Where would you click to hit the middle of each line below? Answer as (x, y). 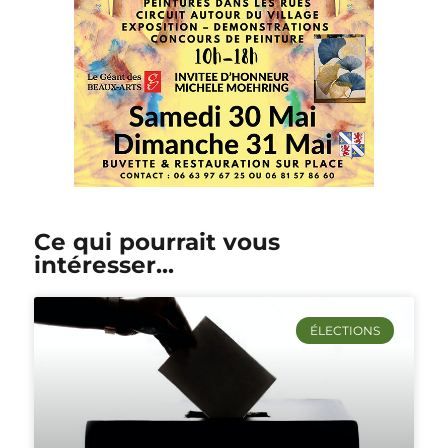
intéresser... (103, 265)
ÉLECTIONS (345, 330)
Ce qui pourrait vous (156, 242)
